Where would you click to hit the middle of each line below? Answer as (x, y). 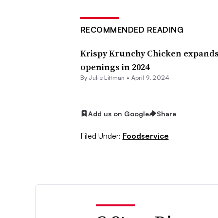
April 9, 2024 (150, 77)
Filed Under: (100, 136)
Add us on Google (118, 113)
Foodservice (145, 136)
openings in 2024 (115, 67)
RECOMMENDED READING (132, 29)
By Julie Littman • (106, 77)
